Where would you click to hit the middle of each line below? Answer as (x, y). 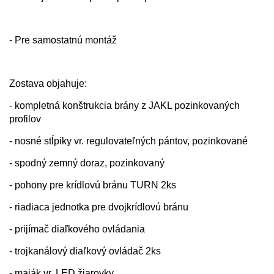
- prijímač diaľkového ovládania (77, 229)
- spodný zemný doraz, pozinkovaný (87, 163)
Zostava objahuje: (48, 84)
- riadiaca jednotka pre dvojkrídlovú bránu (99, 207)
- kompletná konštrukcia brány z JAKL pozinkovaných (124, 106)
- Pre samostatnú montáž (63, 40)
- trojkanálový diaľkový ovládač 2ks (85, 251)
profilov (25, 119)
